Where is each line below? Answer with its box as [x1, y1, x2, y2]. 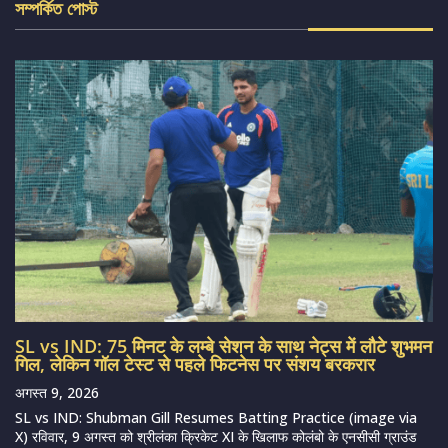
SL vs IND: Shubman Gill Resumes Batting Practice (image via [15, 407, 417, 427]
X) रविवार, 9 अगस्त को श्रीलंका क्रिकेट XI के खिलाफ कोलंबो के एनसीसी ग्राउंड [15, 426, 417, 446]
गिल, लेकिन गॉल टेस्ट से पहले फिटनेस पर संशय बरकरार [15, 351, 375, 376]
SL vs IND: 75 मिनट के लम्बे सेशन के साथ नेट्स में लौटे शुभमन [15, 333, 432, 358]
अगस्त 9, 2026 [15, 382, 99, 402]
